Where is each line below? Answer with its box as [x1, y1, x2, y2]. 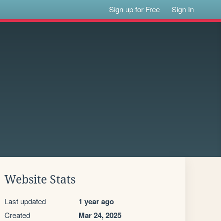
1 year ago [78, 196, 114, 207]
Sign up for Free [109, 4, 160, 14]
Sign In [172, 4, 194, 14]
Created [4, 210, 30, 220]
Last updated [4, 196, 46, 206]
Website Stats [4, 173, 75, 186]
